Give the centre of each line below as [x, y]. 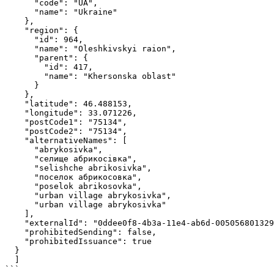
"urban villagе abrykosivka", [20, 195]
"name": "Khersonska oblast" [24, 76]
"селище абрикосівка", [20, 159]
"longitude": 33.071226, [15, 113]
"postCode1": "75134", [15, 122]
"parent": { [20, 58]
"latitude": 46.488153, [15, 104]
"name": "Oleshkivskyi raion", [20, 49]
